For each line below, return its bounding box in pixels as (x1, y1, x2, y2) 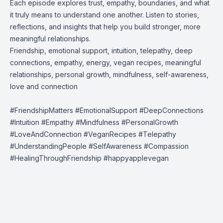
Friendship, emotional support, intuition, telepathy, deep (10, 46, 193, 55)
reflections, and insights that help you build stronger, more (10, 22, 201, 31)
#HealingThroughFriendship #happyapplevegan (10, 154, 169, 162)
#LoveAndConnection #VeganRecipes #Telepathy (10, 130, 176, 138)
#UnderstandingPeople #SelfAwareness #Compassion (10, 142, 189, 150)
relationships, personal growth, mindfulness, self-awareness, (10, 70, 209, 79)
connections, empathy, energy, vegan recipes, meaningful (10, 58, 201, 67)
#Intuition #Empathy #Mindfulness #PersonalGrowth (10, 118, 178, 126)
